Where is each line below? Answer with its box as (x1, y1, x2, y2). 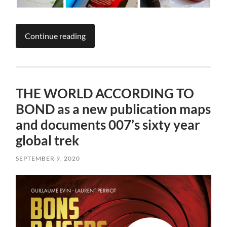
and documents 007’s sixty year (16, 116, 201, 133)
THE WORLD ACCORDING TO (16, 85, 195, 101)
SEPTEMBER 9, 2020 (16, 154, 81, 162)
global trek (16, 132, 80, 148)
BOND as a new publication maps (16, 100, 211, 117)
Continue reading (25, 30, 86, 41)
